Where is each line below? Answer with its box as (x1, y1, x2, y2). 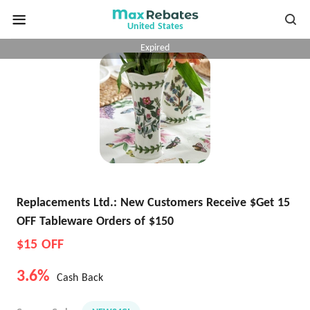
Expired (140, 43, 170, 53)
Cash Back (53, 273, 103, 284)
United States (127, 21, 183, 32)
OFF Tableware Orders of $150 (17, 215, 174, 228)
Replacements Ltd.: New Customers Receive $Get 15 (17, 197, 290, 210)
